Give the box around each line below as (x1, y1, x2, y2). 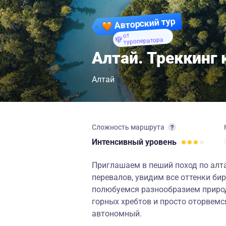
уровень (145, 137, 177, 147)
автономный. (92, 209, 142, 218)
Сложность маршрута (92, 123, 164, 131)
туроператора (123, 36, 164, 46)
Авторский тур (114, 15, 176, 31)
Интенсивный (92, 137, 145, 147)
